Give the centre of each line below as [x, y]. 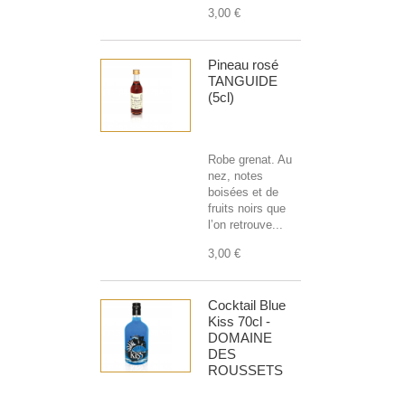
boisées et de [243, 193]
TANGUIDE [243, 81]
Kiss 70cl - [239, 322]
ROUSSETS [245, 371]
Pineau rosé [243, 65]
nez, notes [235, 176]
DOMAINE [240, 338]
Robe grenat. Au [250, 160]
